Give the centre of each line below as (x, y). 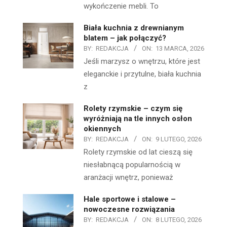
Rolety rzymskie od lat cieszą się (138, 152)
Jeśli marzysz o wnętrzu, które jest (142, 62)
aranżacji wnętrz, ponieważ (128, 178)
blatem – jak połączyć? (125, 38)
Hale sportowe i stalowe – (130, 199)
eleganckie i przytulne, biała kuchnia (142, 74)
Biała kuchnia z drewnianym (134, 28)
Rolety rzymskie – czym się (133, 109)
